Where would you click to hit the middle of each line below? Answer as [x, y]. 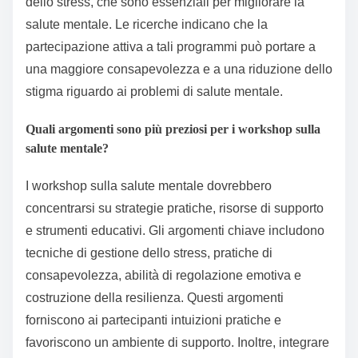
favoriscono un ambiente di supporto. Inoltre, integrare [177, 343]
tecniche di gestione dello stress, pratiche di [149, 253]
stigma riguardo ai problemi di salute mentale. [154, 91]
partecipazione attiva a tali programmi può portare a [171, 46]
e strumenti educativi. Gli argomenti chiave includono [175, 231]
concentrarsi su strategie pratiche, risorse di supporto [175, 209]
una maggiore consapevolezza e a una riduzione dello [179, 69]
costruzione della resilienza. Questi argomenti [155, 298]
